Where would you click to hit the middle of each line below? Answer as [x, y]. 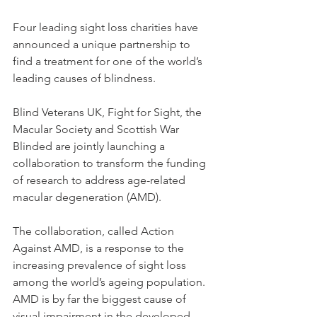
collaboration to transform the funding [111, 163]
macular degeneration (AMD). [88, 197]
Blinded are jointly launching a [90, 146]
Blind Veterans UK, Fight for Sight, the [109, 113]
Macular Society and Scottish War [97, 129]
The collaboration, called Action [95, 231]
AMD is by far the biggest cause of [101, 299]
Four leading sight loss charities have [107, 28]
